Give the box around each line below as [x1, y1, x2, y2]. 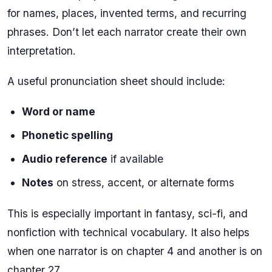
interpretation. [7, 44, 76, 58]
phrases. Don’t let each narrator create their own [7, 25, 246, 39]
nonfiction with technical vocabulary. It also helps [7, 225, 250, 239]
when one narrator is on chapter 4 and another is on [7, 244, 262, 257]
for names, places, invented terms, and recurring [7, 7, 246, 20]
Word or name [22, 105, 95, 118]
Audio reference [22, 152, 107, 166]
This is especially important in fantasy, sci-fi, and [7, 206, 248, 220]
